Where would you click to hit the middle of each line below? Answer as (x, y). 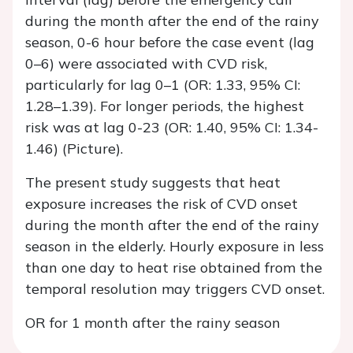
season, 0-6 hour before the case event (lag (170, 43)
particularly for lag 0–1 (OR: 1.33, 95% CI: (163, 85)
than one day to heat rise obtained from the (174, 268)
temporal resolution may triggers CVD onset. (175, 289)
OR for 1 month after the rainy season (153, 323)
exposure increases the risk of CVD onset (162, 204)
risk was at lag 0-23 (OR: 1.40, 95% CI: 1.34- (172, 128)
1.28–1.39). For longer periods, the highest (165, 106)
